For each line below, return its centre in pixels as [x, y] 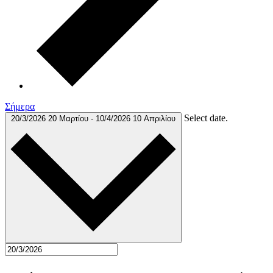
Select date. [206, 118]
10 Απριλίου [154, 118]
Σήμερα [20, 106]
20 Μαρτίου [69, 118]
